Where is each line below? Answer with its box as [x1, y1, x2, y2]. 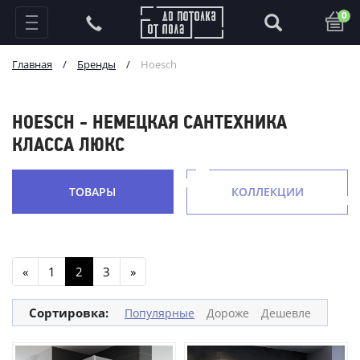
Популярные [125, 305, 194, 321]
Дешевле [261, 305, 311, 321]
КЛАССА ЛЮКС [12, 137, 125, 156]
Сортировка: [29, 305, 108, 321]
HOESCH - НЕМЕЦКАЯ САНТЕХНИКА [12, 114, 287, 133]
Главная [12, 57, 52, 72]
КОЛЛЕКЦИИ [231, 184, 304, 199]
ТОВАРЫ [69, 184, 117, 199]
